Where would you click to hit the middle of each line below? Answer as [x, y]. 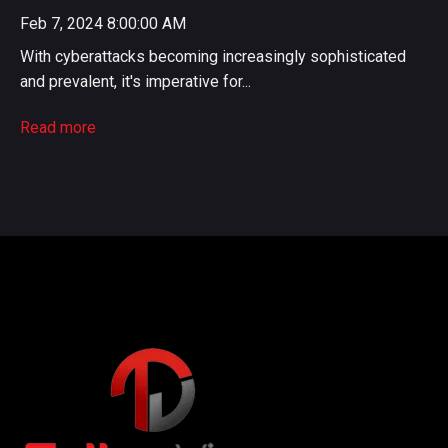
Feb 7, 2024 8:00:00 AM [103, 23]
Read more [58, 128]
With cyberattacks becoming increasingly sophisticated [213, 56]
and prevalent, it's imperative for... [135, 81]
